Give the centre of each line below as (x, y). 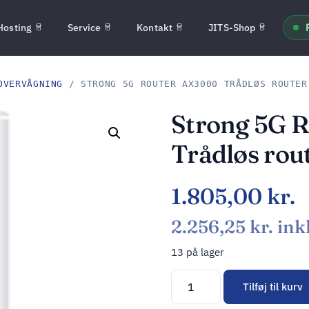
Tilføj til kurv (273, 287)
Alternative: (200, 296)
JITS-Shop (232, 27)
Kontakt (155, 27)
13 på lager (198, 252)
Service (84, 27)
